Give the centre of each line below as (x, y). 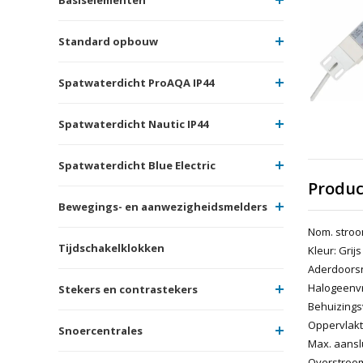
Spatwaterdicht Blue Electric (137, 165)
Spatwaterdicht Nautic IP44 (133, 124)
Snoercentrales (100, 330)
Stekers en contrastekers (128, 289)
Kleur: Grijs (334, 250)
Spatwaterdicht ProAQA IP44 (136, 82)
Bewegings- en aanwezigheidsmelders (163, 206)
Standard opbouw (108, 41)
